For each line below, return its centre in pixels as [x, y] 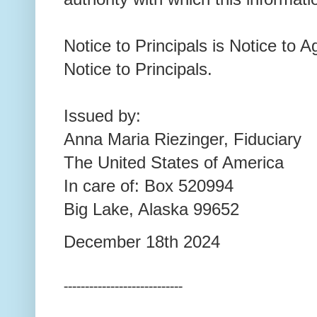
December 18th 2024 [142, 242]
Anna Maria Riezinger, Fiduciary [183, 139]
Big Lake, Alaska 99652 [151, 209]
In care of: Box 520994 [149, 185]
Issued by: [105, 115]
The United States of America [174, 162]
